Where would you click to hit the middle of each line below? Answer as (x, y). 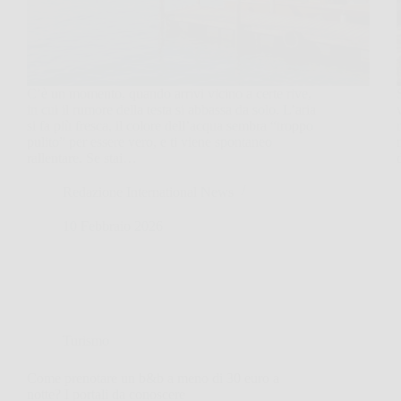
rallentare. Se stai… (82, 158)
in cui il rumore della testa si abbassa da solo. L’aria (171, 109)
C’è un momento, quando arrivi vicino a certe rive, (169, 93)
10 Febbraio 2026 (113, 226)
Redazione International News (148, 192)
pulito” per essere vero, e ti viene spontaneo (149, 141)
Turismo (86, 340)
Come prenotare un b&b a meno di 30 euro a (153, 378)
